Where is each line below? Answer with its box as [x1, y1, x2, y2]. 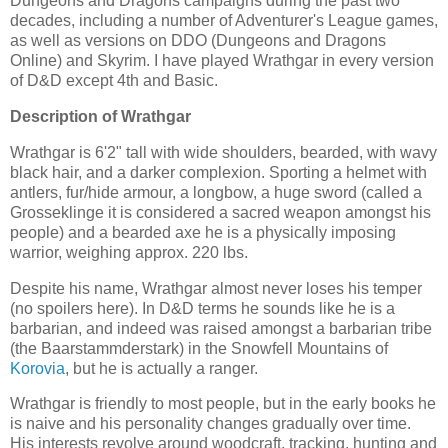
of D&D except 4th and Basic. [10, 72, 218, 90]
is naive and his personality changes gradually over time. [10, 415, 411, 433]
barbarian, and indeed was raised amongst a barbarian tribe [10, 319, 432, 337]
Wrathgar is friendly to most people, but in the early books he [10, 395, 436, 413]
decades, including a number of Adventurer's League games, [10, 12, 438, 30]
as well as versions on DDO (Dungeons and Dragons [10, 32, 386, 50]
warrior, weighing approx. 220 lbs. [10, 243, 248, 261]
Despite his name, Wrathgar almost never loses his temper [10, 279, 422, 297]
